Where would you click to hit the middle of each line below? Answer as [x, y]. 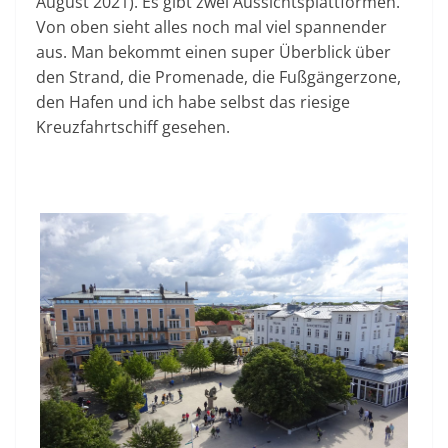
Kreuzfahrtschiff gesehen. [133, 126]
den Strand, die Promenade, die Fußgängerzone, [218, 76]
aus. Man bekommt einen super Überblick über [213, 51]
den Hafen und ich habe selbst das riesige [193, 101]
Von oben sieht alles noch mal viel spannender [211, 26]
